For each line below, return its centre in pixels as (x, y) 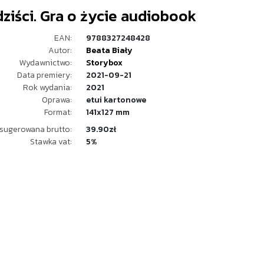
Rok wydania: (47, 88)
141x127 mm (108, 112)
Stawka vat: (51, 142)
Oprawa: (57, 100)
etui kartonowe (116, 100)
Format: (58, 112)
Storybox (104, 63)
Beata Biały (109, 50)
